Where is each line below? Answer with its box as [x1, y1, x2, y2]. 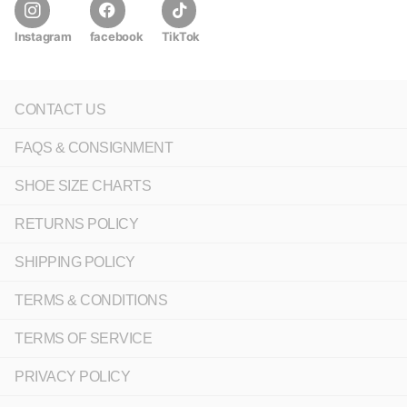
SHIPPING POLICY [15, 253, 135, 270]
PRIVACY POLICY [15, 368, 131, 384]
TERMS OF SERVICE [15, 330, 153, 346]
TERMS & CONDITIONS [15, 292, 168, 308]
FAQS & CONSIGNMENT [15, 139, 174, 155]
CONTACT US [15, 101, 106, 117]
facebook [89, 29, 144, 45]
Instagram [15, 29, 72, 45]
